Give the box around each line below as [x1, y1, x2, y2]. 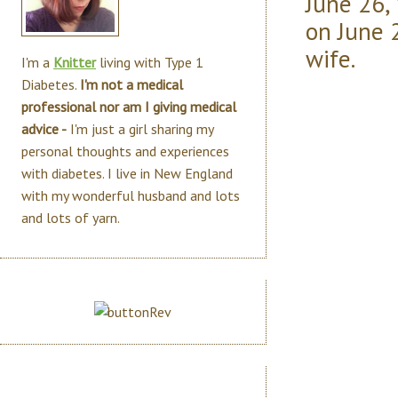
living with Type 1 [96, 53, 203, 71]
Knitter [53, 53, 96, 71]
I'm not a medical [80, 76, 183, 93]
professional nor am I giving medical [21, 98, 236, 115]
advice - [21, 120, 67, 138]
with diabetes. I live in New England [21, 164, 233, 182]
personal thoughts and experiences [21, 142, 229, 160]
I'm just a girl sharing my [67, 120, 213, 138]
